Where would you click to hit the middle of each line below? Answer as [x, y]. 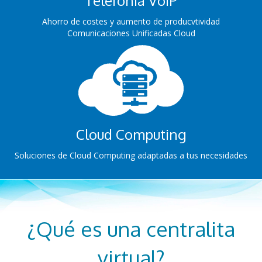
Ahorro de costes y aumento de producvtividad [131, 21]
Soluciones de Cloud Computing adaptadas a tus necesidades [131, 155]
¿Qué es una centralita [131, 229]
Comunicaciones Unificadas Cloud [131, 33]
